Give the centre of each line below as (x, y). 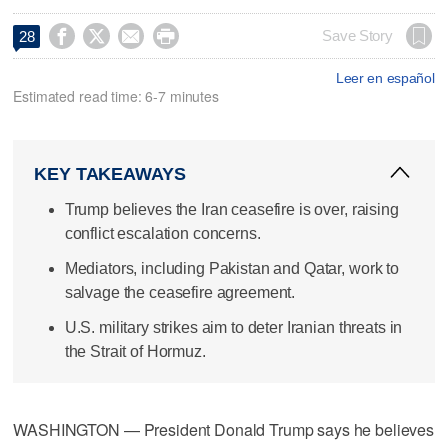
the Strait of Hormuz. (135, 352)
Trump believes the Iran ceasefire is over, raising (231, 209)
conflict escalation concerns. (162, 233)
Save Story (357, 35)
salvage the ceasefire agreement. (180, 292)
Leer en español (385, 77)
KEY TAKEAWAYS (110, 173)
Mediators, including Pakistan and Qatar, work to (231, 268)
